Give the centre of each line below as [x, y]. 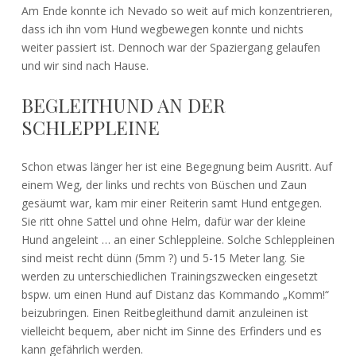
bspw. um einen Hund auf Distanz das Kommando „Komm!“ [175, 294]
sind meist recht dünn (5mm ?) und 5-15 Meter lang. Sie [163, 257]
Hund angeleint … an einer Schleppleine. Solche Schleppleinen [178, 239]
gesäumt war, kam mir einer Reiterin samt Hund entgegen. [171, 203]
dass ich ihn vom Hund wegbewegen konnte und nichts [162, 29]
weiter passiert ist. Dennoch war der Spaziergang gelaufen [170, 47]
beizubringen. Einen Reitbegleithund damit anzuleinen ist [164, 312]
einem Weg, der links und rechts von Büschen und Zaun [164, 184]
